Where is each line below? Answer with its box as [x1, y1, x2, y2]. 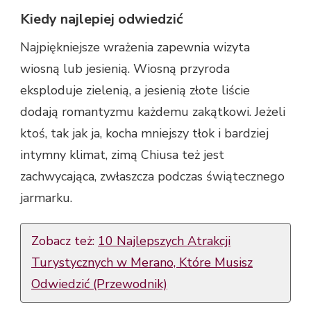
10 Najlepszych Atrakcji [98, 232, 230, 249]
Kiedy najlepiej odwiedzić [20, 9, 183, 28]
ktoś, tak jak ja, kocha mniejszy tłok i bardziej [20, 124, 269, 142]
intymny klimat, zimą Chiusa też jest [20, 146, 224, 163]
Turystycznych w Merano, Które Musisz [31, 253, 253, 271]
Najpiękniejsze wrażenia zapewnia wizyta [20, 38, 250, 56]
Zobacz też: [31, 232, 98, 249]
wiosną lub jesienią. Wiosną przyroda [20, 60, 230, 77]
